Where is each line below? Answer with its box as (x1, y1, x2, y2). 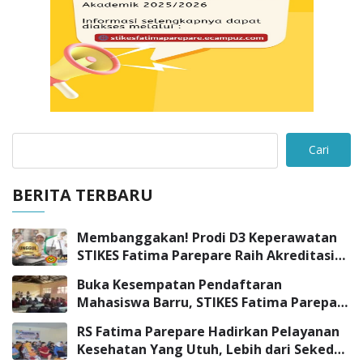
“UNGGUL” (77, 263, 145, 282)
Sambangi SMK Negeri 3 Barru (77, 310, 271, 329)
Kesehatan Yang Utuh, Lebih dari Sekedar (77, 340, 348, 358)
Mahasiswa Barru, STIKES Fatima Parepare (77, 293, 351, 311)
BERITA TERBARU (12, 183, 153, 206)
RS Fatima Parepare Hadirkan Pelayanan (77, 322, 340, 340)
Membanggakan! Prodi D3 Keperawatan (77, 228, 337, 246)
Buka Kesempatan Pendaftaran (77, 275, 282, 293)
